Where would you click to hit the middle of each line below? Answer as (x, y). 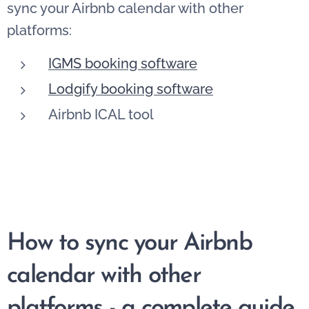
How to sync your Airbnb (129, 243)
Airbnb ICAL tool (101, 114)
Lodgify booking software (131, 89)
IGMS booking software (123, 63)
